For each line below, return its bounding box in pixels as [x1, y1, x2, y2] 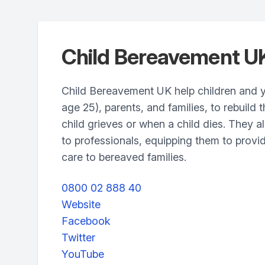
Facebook [62, 215, 111, 227]
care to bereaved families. [62, 151, 186, 163]
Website [62, 198, 101, 211]
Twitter [62, 231, 95, 244]
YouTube [62, 248, 104, 260]
